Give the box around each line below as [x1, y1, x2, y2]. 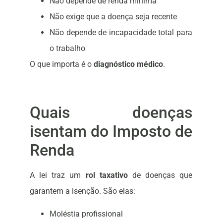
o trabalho [50, 43, 85, 53]
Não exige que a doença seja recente [50, 11, 177, 21]
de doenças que [127, 170, 192, 180]
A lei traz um [30, 170, 86, 180]
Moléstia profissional [50, 209, 123, 219]
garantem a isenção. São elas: [30, 186, 135, 196]
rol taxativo [85, 170, 128, 180]
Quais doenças [30, 103, 192, 122]
